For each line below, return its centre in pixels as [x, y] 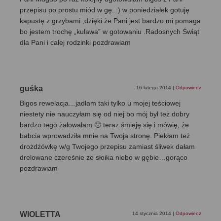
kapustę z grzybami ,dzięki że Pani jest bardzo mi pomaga [110, 21]
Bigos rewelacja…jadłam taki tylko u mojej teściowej [100, 103]
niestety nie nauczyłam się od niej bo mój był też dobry [105, 114]
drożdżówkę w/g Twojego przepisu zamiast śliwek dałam [107, 147]
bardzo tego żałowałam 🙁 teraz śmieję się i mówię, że [104, 125]
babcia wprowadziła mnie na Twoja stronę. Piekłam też [105, 136]
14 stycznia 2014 [152, 214]
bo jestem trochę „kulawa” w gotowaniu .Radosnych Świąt [110, 32]
